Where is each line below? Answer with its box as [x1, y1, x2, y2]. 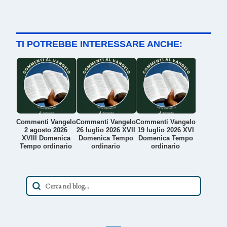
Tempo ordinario [20, 142, 72, 150]
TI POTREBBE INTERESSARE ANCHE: [16, 39, 182, 50]
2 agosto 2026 [24, 126, 68, 134]
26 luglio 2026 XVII [76, 126, 135, 134]
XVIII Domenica [21, 134, 70, 142]
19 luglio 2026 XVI [137, 126, 194, 134]
